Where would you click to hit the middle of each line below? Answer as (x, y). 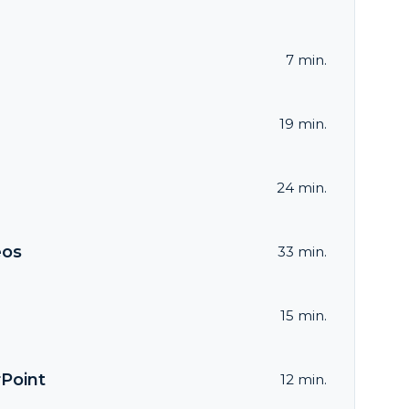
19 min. (303, 124)
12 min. (304, 380)
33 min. (302, 252)
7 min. (306, 60)
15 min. (304, 316)
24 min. (302, 188)
